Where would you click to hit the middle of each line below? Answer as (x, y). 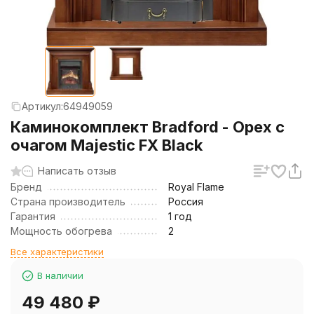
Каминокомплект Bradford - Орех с (148, 127)
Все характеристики (57, 252)
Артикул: (42, 106)
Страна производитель (68, 202)
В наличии (60, 275)
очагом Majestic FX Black (107, 145)
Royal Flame (196, 187)
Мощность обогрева (61, 231)
